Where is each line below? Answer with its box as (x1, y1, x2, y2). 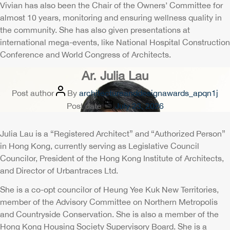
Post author (12, 88, 54, 98)
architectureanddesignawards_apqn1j (79, 88, 218, 98)
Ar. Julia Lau (82, 68, 148, 83)
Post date (66, 101, 102, 110)
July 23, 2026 (114, 101, 164, 110)
